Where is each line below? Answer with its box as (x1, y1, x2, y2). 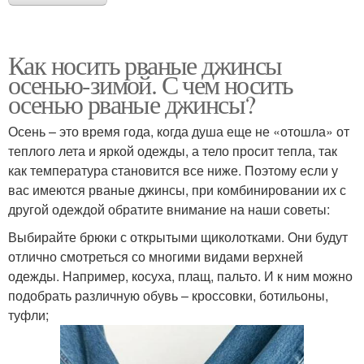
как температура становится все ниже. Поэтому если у (8, 161, 338, 180)
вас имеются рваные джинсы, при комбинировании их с (8, 180, 346, 200)
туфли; (8, 305, 49, 325)
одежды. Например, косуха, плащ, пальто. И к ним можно (8, 266, 353, 286)
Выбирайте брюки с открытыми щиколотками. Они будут (8, 227, 348, 247)
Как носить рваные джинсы (8, 47, 282, 83)
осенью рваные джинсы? (8, 86, 255, 122)
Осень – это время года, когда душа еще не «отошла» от (8, 122, 349, 141)
